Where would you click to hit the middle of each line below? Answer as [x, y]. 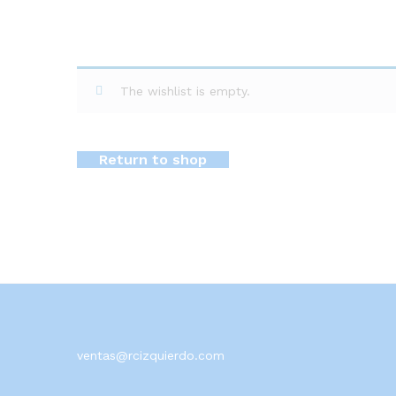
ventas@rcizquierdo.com [151, 355]
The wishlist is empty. [185, 91]
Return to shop [153, 160]
